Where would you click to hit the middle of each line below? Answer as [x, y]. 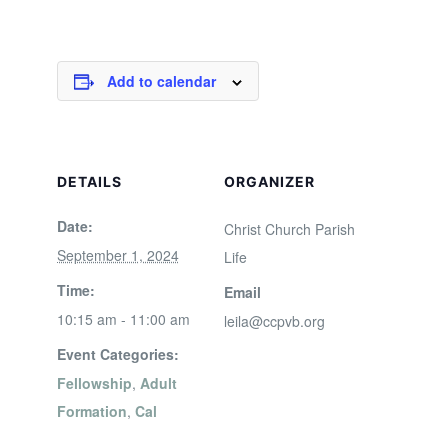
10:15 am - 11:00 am [123, 319]
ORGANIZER [269, 181]
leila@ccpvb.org [274, 321]
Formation [91, 411]
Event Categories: [117, 354]
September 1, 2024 [117, 255]
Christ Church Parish [289, 229]
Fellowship [94, 383]
